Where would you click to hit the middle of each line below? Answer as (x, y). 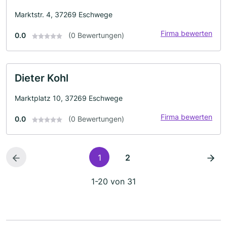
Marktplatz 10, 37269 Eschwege (69, 98)
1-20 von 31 (113, 181)
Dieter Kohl (42, 78)
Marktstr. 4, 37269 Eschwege (64, 14)
